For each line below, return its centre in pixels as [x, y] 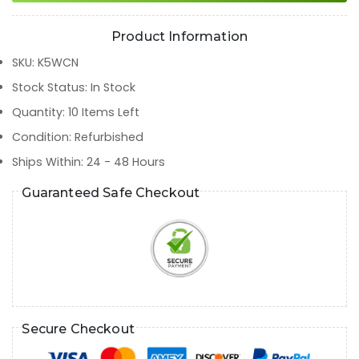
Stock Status [48, 87]
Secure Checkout [78, 329]
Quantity [37, 112]
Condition [40, 137]
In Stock [113, 87]
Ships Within [46, 161]
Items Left [109, 112]
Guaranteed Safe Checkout [111, 192]
